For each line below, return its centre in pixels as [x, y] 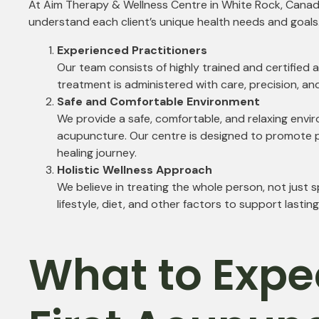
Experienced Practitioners [132, 51]
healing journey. [97, 153]
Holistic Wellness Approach [135, 170]
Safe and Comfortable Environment [158, 102]
